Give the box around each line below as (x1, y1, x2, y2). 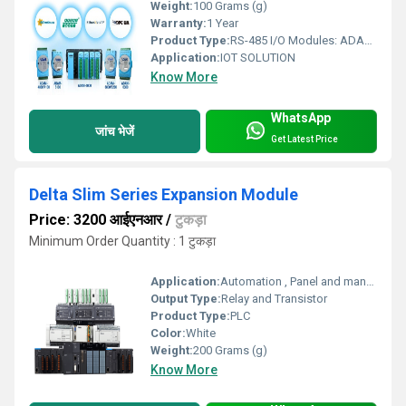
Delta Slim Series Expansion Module (29, 185, 298, 205)
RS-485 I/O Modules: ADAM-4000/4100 (230, 34, 364, 48)
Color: (150, 325, 186, 340)
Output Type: (150, 291, 221, 305)
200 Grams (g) (193, 343, 267, 357)
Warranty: (150, 16, 207, 31)
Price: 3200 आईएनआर (29, 211, 162, 229)
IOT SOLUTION (220, 51, 295, 65)
